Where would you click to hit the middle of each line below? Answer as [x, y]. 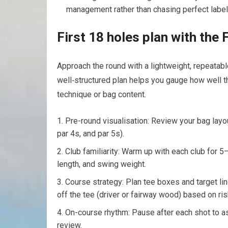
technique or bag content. [102, 95]
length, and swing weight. [102, 164]
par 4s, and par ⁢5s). [91, 134]
